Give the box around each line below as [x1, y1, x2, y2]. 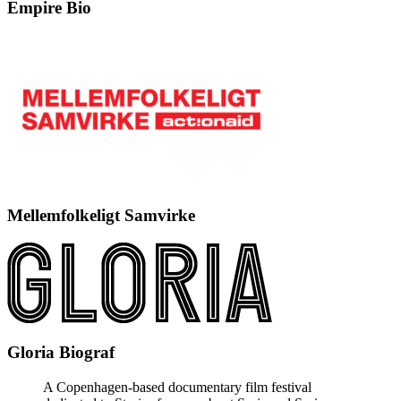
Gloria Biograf [7, 343, 115, 363]
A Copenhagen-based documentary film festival [43, 380, 311, 396]
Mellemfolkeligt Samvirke [7, 206, 195, 226]
